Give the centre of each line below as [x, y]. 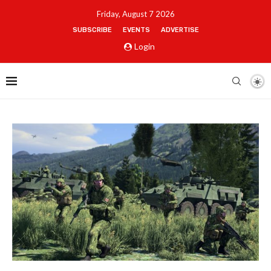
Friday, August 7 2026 [135, 14]
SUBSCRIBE [92, 30]
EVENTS [136, 30]
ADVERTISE [180, 30]
